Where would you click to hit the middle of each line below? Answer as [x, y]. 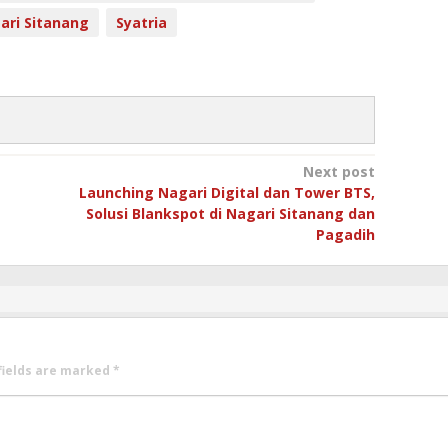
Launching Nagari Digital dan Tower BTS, [226, 192]
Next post [338, 171]
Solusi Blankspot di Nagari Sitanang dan [230, 213]
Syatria [141, 22]
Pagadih [345, 234]
